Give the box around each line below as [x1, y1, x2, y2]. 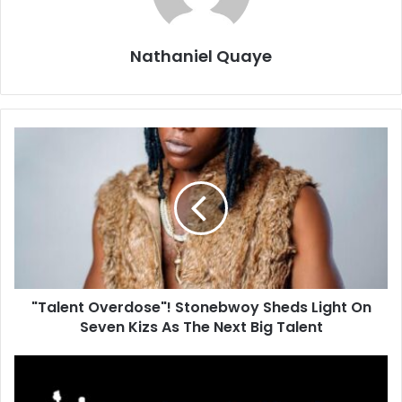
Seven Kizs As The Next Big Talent [79, 316, 323, 337]
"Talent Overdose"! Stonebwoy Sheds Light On [31, 296, 371, 318]
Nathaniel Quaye [130, 44, 272, 67]
